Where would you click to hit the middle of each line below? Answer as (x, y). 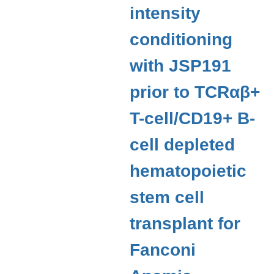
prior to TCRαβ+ (195, 92)
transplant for (185, 224)
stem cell (167, 197)
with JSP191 (181, 66)
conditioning (181, 39)
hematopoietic (188, 171)
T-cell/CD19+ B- (193, 118)
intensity (165, 13)
